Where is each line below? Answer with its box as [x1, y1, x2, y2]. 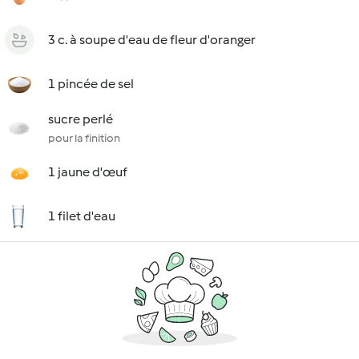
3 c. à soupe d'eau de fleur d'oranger [48, 32, 256, 47]
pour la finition [48, 131, 120, 145]
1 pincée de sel [48, 76, 134, 91]
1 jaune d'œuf [48, 164, 127, 179]
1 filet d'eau [48, 208, 115, 224]
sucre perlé [48, 111, 113, 127]
